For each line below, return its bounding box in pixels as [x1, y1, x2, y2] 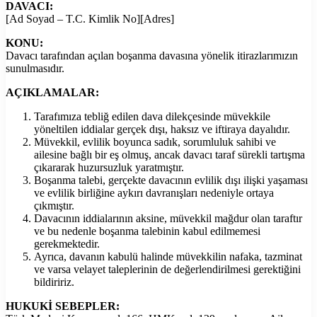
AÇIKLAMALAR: [6, 86, 99, 98]
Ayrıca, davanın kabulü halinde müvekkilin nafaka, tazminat [34, 250, 302, 263]
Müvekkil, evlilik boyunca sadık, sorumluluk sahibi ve [34, 135, 276, 148]
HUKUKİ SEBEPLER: [6, 299, 120, 312]
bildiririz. [34, 275, 74, 288]
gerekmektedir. [34, 237, 100, 250]
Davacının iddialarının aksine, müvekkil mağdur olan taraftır [34, 212, 302, 224]
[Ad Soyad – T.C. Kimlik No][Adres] [6, 12, 174, 25]
